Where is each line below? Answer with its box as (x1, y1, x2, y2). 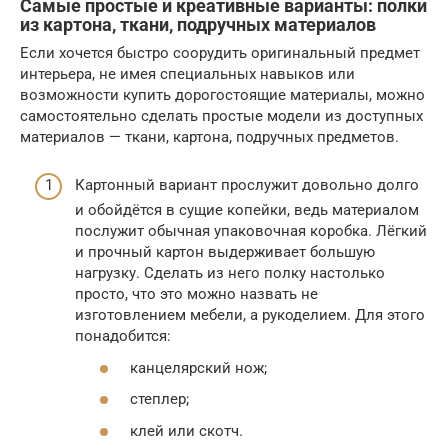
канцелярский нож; (130, 358, 267, 377)
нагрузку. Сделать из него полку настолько (75, 264, 385, 283)
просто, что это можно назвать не (75, 285, 318, 304)
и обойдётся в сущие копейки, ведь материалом (75, 201, 419, 220)
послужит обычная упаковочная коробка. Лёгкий (75, 222, 427, 241)
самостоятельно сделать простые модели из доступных (20, 106, 423, 125)
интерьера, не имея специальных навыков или (20, 64, 355, 83)
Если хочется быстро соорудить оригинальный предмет (20, 43, 420, 62)
